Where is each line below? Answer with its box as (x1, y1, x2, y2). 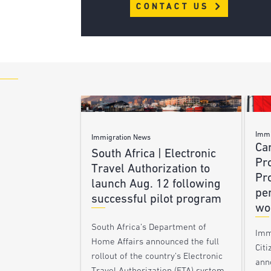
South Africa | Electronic (91, 148, 217, 161)
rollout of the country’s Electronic (91, 252, 223, 262)
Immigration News (91, 134, 151, 142)
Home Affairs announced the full (91, 238, 220, 247)
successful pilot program (91, 194, 222, 206)
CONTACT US (136, 2, 214, 11)
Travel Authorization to (91, 163, 211, 176)
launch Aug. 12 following (91, 178, 221, 191)
